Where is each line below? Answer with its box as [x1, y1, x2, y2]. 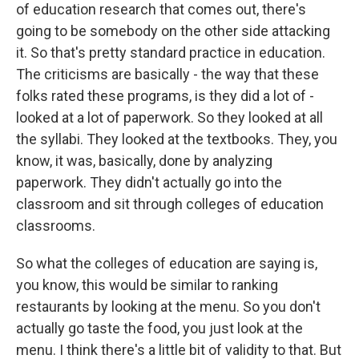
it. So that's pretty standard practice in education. [16, 44, 325, 61]
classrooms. [16, 217, 95, 234]
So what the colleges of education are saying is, [16, 255, 317, 272]
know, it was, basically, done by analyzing [16, 152, 272, 169]
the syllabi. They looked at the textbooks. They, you [16, 131, 337, 147]
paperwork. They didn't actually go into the [16, 174, 282, 191]
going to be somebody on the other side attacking [16, 22, 330, 39]
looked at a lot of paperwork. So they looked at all [16, 109, 323, 126]
